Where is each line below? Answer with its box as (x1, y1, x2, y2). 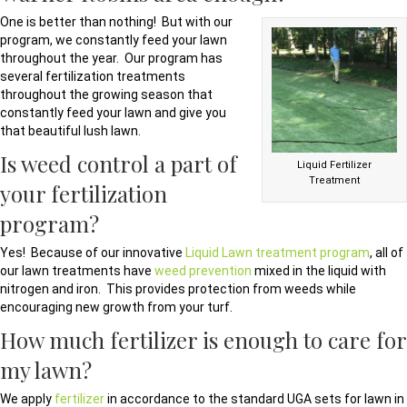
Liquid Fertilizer (297, 159, 372, 172)
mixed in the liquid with (252, 263, 386, 279)
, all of (370, 245, 403, 261)
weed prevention (154, 263, 252, 279)
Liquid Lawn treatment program (185, 245, 370, 261)
